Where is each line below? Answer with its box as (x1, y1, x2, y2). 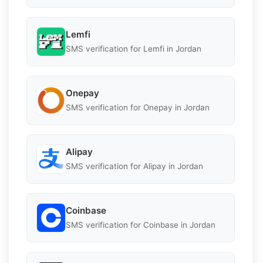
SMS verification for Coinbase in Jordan (66, 220, 215, 230)
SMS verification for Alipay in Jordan (66, 161, 203, 171)
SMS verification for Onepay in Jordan (66, 103, 210, 113)
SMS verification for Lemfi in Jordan (66, 44, 201, 54)
